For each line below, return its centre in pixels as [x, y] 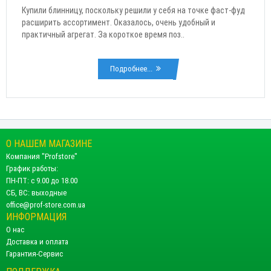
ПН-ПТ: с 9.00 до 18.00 [42, 180]
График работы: [32, 168]
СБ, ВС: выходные [36, 192]
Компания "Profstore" [42, 156]
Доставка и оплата [37, 241]
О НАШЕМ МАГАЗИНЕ [49, 143]
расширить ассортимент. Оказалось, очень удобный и [119, 22]
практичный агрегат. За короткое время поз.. [103, 34]
